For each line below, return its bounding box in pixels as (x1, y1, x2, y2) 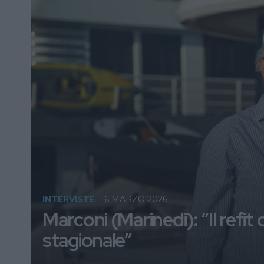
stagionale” (42, 227, 132, 253)
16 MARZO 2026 (101, 194, 167, 204)
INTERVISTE (42, 194, 95, 204)
